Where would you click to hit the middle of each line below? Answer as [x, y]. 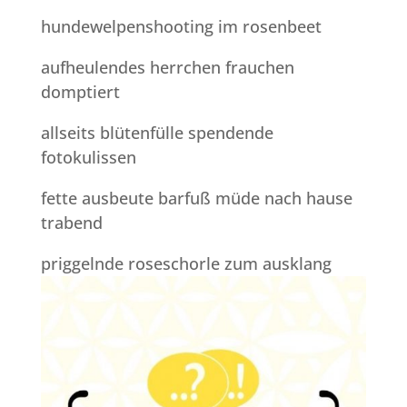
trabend [71, 222]
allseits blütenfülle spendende [157, 132]
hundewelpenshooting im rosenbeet [181, 26]
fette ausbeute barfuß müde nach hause [196, 198]
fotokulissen [88, 157]
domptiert [80, 91]
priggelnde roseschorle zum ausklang [186, 263]
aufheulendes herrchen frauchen [167, 67]
